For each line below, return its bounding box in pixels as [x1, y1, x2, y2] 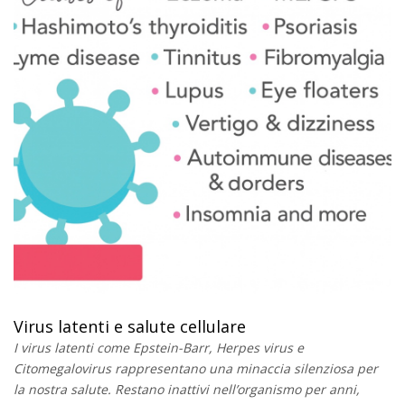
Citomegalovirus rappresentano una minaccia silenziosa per [14, 359, 378, 377]
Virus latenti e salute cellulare [14, 315, 246, 337]
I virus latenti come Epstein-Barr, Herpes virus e [14, 338, 304, 356]
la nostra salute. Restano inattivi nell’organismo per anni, [14, 380, 360, 398]
